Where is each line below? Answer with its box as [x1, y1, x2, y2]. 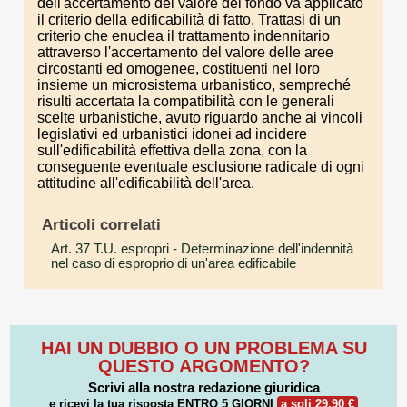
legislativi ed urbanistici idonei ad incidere [37, 125, 307, 142]
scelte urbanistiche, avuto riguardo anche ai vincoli [37, 109, 362, 125]
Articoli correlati [41, 214, 161, 233]
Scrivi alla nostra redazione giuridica [87, 380, 320, 396]
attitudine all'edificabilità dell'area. [37, 174, 254, 191]
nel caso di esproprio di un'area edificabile [51, 256, 296, 272]
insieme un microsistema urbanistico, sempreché [37, 76, 351, 93]
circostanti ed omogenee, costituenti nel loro [37, 60, 320, 76]
